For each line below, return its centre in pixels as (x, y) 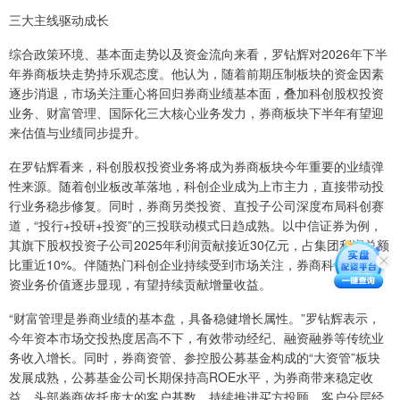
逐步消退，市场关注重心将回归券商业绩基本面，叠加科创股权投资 (196, 93)
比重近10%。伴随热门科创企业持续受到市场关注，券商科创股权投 (196, 265)
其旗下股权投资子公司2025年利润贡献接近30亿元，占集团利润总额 (199, 245)
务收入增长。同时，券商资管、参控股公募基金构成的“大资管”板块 (195, 358)
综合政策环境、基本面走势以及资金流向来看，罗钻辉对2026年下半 (198, 54)
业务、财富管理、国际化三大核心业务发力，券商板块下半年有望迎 (196, 113)
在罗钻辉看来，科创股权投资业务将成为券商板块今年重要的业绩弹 (196, 167)
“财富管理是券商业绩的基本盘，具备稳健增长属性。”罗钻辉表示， (195, 318)
